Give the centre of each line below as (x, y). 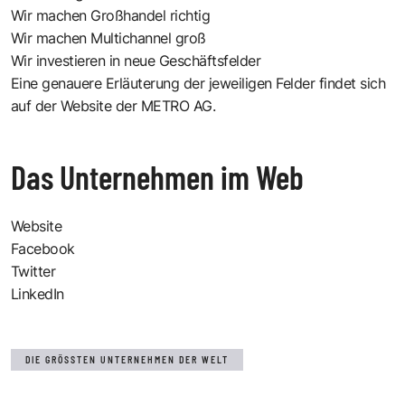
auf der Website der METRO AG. (113, 105)
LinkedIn (38, 293)
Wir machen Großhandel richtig (111, 15)
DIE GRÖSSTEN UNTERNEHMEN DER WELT (124, 359)
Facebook (43, 248)
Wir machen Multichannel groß (108, 38)
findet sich (353, 83)
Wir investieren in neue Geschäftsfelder (136, 60)
